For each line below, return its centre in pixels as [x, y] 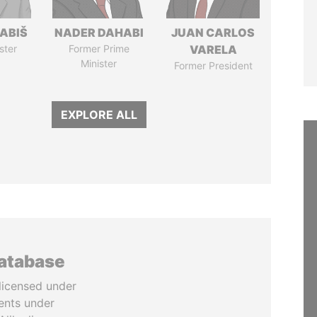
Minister [99, 63]
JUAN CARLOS [213, 33]
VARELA [213, 50]
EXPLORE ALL [99, 115]
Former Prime [99, 48]
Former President [213, 65]
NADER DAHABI [99, 33]
